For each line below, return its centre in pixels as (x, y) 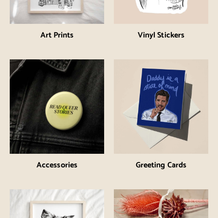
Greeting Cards (161, 165)
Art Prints (57, 36)
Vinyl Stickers (161, 36)
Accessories (57, 165)
